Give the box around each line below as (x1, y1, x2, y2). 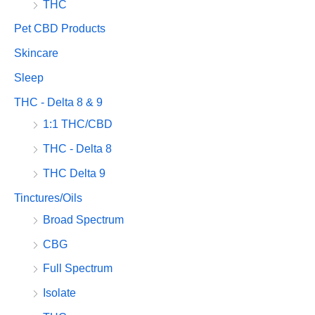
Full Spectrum (43, 262, 112, 275)
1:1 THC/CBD (43, 118, 112, 131)
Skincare (14, 47, 58, 60)
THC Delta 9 (43, 167, 105, 179)
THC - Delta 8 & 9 (14, 96, 103, 109)
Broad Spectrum (43, 213, 124, 226)
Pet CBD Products (14, 22, 105, 35)
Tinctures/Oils (14, 191, 82, 204)
